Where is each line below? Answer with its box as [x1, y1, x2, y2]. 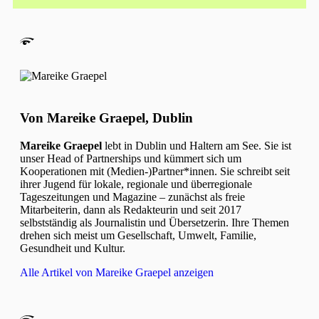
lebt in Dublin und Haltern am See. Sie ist [102, 139, 291, 152]
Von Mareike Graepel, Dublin [20, 110, 193, 126]
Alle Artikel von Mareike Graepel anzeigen [20, 266, 214, 278]
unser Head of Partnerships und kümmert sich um [20, 152, 241, 164]
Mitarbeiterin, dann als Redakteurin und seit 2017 [20, 203, 241, 216]
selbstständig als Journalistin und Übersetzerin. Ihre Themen [20, 216, 289, 229]
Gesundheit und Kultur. [20, 241, 125, 254]
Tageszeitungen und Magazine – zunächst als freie [20, 190, 245, 203]
